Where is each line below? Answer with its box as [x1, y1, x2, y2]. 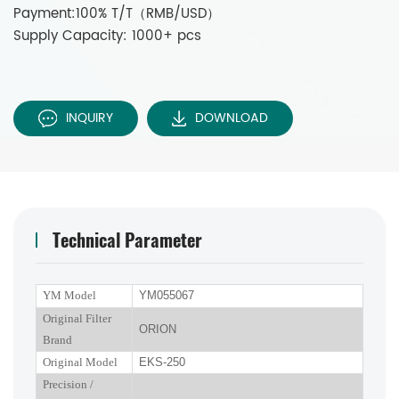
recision [49, 377, 90, 391]
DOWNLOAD [195, 107, 268, 128]
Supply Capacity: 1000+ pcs [13, 24, 201, 47]
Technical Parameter [53, 225, 202, 253]
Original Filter [43, 311, 111, 325]
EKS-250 [139, 354, 185, 369]
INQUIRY [66, 107, 113, 128]
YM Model [43, 288, 96, 302]
